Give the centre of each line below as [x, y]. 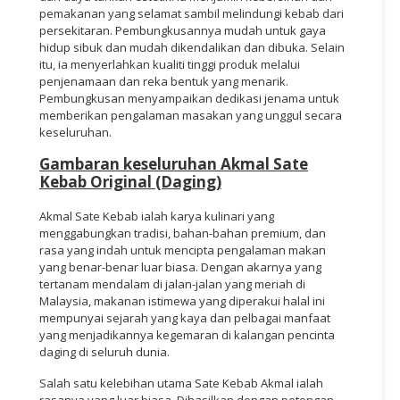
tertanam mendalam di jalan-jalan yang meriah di [172, 283]
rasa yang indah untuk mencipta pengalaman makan [183, 250]
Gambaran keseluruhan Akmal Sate [174, 163]
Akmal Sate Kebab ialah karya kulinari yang [157, 216]
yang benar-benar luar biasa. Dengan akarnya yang [180, 267]
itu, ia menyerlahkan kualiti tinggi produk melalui [170, 64]
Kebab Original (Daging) [130, 181]
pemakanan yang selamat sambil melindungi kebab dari [192, 13]
